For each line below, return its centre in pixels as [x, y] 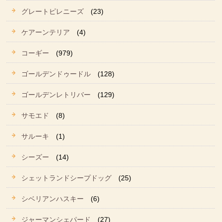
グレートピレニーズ [53, 11]
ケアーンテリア [46, 32]
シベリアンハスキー [53, 198]
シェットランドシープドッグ [67, 178]
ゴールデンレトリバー [56, 94]
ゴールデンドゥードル [56, 74]
